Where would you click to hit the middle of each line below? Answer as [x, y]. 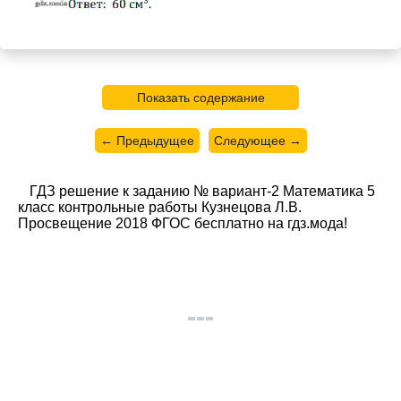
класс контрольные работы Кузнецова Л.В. [160, 208]
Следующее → [257, 141]
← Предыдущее [147, 141]
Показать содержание [200, 98]
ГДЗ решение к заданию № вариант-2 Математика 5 [202, 192]
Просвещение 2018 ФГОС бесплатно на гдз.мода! [183, 224]
